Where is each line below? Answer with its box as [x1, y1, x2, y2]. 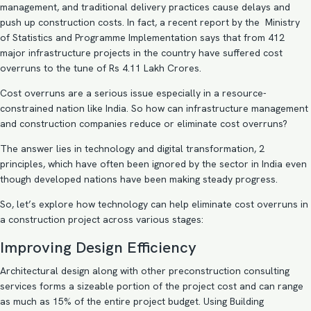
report [200, 16, 229, 28]
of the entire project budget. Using [72, 295, 230, 308]
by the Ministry [229, 16, 300, 28]
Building [230, 295, 264, 308]
